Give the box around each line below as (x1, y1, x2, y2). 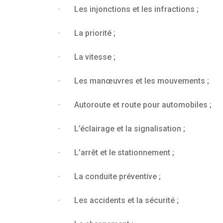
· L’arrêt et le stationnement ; (58, 148, 174, 158)
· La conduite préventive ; (58, 172, 161, 182)
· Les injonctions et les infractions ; (58, 4, 199, 14)
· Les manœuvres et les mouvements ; (58, 76, 209, 86)
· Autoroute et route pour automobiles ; (58, 100, 212, 110)
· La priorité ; (58, 28, 115, 38)
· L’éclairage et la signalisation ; (58, 124, 185, 134)
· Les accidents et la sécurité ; (58, 196, 179, 206)
